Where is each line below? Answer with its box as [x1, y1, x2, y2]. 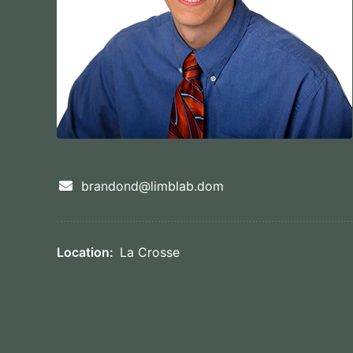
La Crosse [120, 244, 180, 260]
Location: [57, 244, 113, 260]
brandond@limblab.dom [81, 178, 224, 194]
